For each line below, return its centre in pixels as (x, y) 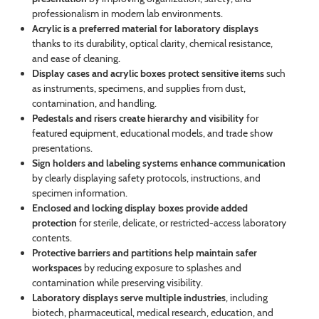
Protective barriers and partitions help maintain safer (144, 253)
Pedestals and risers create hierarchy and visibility (138, 119)
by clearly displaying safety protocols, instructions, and (146, 178)
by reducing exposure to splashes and (161, 268)
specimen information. (79, 193)
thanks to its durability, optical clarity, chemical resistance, (152, 44)
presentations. (62, 148)
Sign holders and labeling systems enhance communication (158, 163)
